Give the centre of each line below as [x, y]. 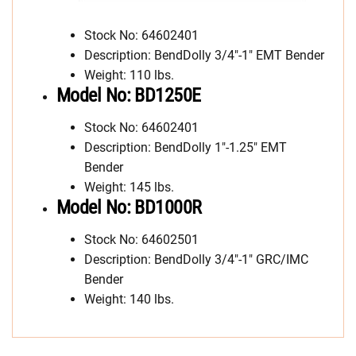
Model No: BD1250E [129, 96]
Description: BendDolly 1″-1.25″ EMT [186, 148]
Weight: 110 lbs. [129, 75]
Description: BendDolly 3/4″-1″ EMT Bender [204, 56]
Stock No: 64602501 [141, 240]
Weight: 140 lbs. [129, 300]
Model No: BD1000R [129, 208]
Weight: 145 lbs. [129, 188]
